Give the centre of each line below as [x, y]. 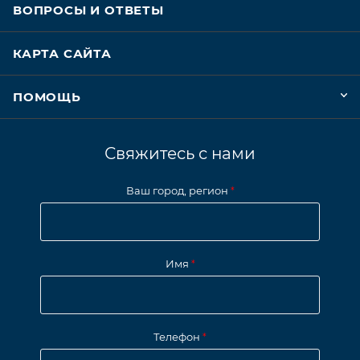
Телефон [178, 337]
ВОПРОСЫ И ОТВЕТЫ [88, 10]
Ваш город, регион [178, 191]
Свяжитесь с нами [180, 154]
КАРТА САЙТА [62, 54]
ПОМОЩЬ [47, 97]
